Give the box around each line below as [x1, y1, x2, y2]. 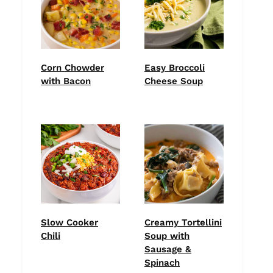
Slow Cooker [41, 217, 98, 228]
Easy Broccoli [144, 62, 205, 73]
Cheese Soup [144, 76, 203, 87]
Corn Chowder [41, 62, 104, 73]
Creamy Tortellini [144, 217, 222, 228]
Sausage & [144, 244, 191, 255]
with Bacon [41, 76, 91, 87]
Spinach [144, 257, 180, 268]
